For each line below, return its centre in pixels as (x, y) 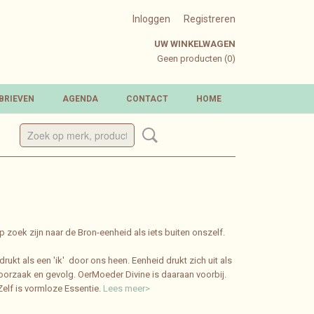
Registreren (210, 19)
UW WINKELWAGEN (195, 44)
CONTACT (147, 99)
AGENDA (80, 99)
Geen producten (191, 59)
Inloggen (151, 19)
